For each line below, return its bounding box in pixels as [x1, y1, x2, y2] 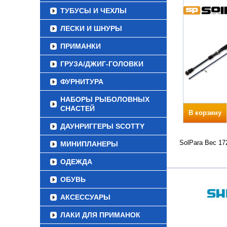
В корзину [188, 109, 221, 117]
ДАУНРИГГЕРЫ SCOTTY [60, 122, 144, 130]
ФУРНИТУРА [60, 78, 103, 86]
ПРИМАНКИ [60, 42, 101, 50]
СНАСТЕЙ [60, 104, 95, 112]
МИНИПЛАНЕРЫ [60, 140, 118, 148]
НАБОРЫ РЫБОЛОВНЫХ [60, 95, 149, 103]
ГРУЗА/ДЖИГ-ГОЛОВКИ [60, 60, 143, 68]
